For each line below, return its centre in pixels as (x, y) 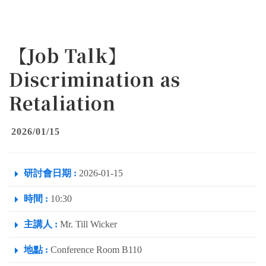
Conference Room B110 (95, 250)
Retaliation (62, 103)
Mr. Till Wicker (87, 224)
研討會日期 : (50, 173)
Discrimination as (95, 79)
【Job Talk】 (68, 56)
